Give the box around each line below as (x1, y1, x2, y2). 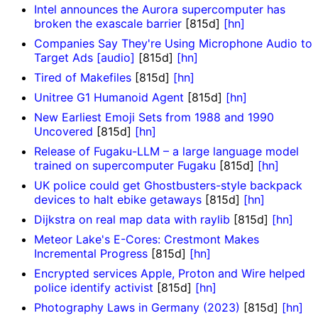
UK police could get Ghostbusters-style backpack (34, 178, 302, 193)
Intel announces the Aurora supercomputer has (34, 2, 285, 17)
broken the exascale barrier (34, 16, 182, 31)
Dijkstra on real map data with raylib (34, 212, 230, 227)
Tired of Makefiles (34, 70, 131, 85)
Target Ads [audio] (34, 50, 135, 65)
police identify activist (34, 280, 153, 295)
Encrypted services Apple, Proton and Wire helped (34, 266, 305, 281)
